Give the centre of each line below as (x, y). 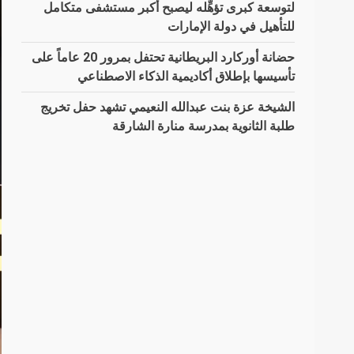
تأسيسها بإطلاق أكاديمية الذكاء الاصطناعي (186, 76)
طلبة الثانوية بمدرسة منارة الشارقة (203, 126)
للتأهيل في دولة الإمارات (231, 26)
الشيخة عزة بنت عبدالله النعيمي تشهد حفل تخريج (167, 107)
